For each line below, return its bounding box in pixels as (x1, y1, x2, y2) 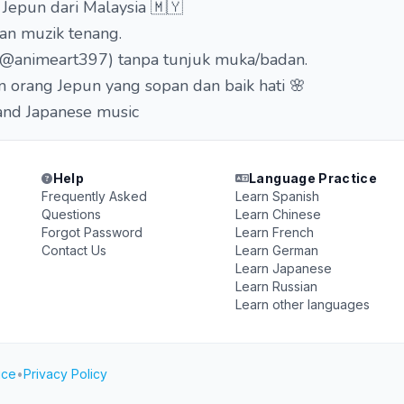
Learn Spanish (234, 188, 319, 204)
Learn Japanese (234, 261, 332, 276)
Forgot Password (41, 225, 143, 240)
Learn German (234, 243, 318, 258)
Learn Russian (234, 279, 317, 294)
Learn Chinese (234, 207, 321, 222)
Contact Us (41, 243, 107, 258)
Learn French (234, 225, 314, 240)
